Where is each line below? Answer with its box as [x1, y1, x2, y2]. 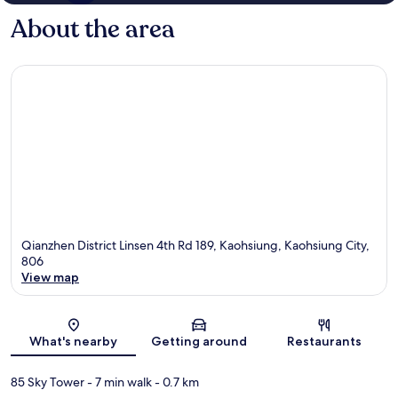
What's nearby [29, 332, 118, 349]
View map [21, 268, 79, 285]
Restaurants [287, 332, 362, 349]
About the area [11, 12, 175, 47]
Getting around [150, 332, 247, 349]
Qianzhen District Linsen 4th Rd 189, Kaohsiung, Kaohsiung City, [21, 236, 370, 253]
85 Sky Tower [11, 373, 84, 390]
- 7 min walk [84, 373, 152, 390]
